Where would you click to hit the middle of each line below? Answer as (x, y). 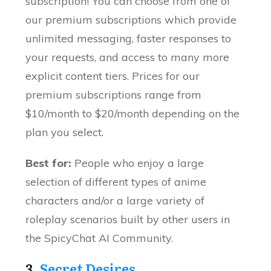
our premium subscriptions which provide (131, 20)
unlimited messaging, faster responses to (129, 39)
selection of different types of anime (116, 182)
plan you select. (65, 132)
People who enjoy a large (138, 163)
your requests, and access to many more (128, 57)
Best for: (49, 163)
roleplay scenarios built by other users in (128, 220)
